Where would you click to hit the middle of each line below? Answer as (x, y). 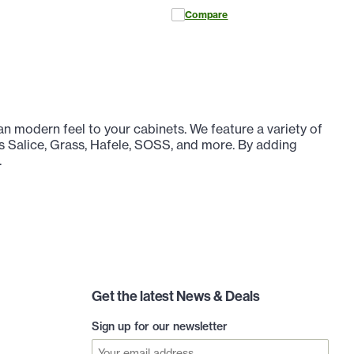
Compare (207, 15)
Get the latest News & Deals (176, 296)
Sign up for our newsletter (160, 327)
